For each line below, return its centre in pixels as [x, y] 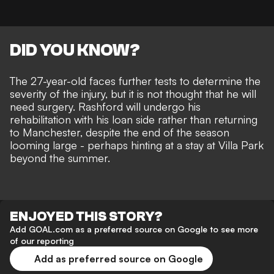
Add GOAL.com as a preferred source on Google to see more [134, 229]
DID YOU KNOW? [75, 50]
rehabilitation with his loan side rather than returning [134, 120]
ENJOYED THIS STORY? [86, 217]
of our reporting [42, 241]
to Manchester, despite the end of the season [120, 132]
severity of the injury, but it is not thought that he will [133, 94]
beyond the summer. [60, 158]
